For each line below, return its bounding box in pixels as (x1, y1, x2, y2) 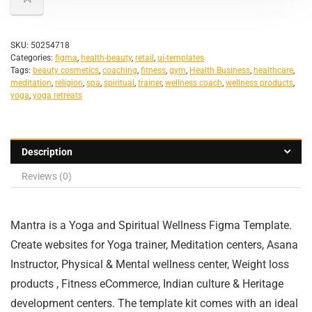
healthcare (253, 65, 293, 75)
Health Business (189, 65, 250, 75)
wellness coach (165, 78, 222, 88)
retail (135, 53, 154, 63)
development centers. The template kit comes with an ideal (10, 297, 298, 310)
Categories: (10, 53, 55, 63)
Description (22, 146, 72, 157)
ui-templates (157, 53, 204, 63)
